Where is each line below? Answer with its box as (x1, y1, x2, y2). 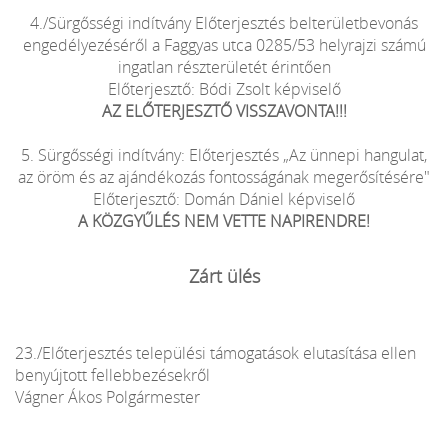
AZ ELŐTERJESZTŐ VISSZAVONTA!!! (101, 99, 347, 122)
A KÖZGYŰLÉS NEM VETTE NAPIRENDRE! (78, 209, 370, 232)
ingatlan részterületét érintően (117, 55, 331, 78)
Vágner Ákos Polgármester (15, 385, 200, 408)
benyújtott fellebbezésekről (15, 363, 210, 386)
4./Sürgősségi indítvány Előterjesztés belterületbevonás (30, 11, 418, 34)
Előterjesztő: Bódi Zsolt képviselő (107, 77, 341, 100)
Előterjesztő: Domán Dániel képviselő (93, 187, 355, 210)
